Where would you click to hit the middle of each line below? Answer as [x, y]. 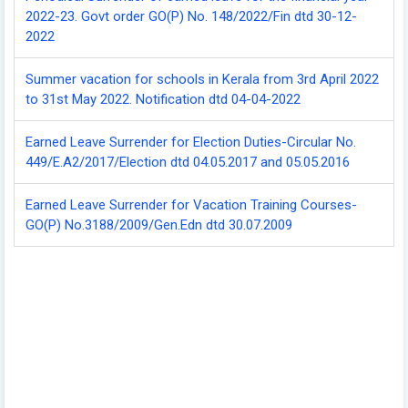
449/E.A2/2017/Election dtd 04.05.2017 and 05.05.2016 [188, 162]
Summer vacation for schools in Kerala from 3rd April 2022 [202, 79]
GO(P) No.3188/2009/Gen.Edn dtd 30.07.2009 [159, 224]
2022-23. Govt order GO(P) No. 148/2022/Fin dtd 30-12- [191, 16]
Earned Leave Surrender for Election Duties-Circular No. [191, 142]
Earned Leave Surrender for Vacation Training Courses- [191, 204]
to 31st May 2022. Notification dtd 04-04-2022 [163, 99]
